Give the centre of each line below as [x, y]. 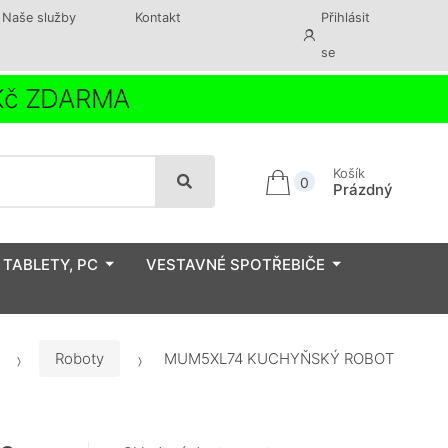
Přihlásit [346, 17]
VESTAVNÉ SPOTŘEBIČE [235, 264]
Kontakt [157, 17]
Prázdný [362, 189]
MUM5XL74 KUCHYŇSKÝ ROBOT [277, 359]
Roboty [79, 359]
